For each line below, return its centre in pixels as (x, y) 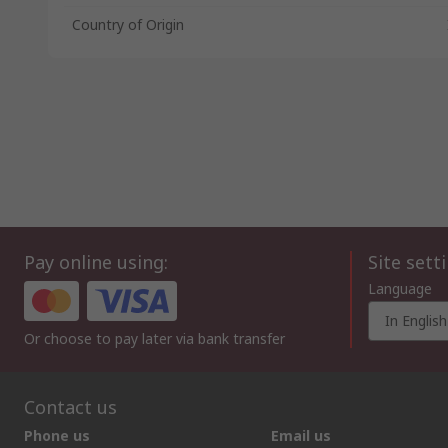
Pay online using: (96, 262)
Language (400, 289)
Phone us (57, 436)
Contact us (70, 407)
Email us (301, 436)
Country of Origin (128, 24)
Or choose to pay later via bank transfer (154, 339)
